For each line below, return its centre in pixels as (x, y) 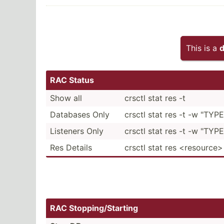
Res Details (71, 147)
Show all (66, 98)
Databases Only (80, 114)
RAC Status (72, 80)
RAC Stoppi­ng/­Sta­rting (94, 208)
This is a (203, 48)
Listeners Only (77, 131)
